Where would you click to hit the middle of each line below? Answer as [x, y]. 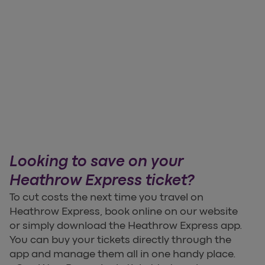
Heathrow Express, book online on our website [124, 211]
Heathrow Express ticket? [102, 180]
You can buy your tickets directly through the [120, 239]
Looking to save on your [96, 161]
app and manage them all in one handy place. [123, 253]
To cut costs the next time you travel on [106, 197]
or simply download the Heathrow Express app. [126, 225]
